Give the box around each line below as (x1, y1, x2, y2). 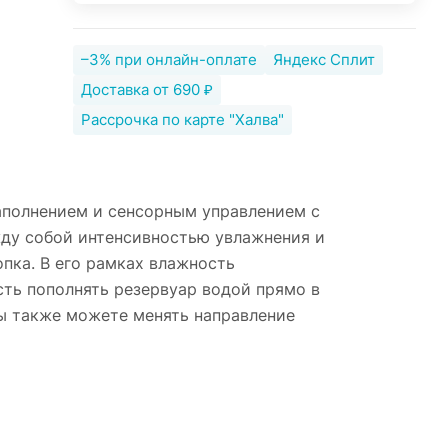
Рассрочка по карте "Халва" (80, 110, 284, 129)
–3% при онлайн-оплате (80, 50, 257, 69)
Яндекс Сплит (272, 50, 375, 69)
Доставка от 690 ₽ (80, 80, 213, 99)
